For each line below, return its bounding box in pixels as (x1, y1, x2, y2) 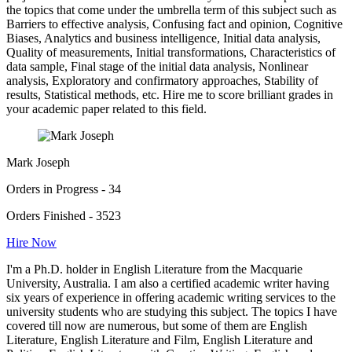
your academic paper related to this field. (6, 102, 207, 116)
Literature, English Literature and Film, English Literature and (6, 333, 313, 347)
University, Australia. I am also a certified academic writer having (6, 277, 329, 291)
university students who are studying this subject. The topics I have (6, 305, 337, 319)
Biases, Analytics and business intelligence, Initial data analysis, (6, 31, 321, 46)
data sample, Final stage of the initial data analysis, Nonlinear (6, 60, 308, 74)
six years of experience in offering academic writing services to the (6, 291, 335, 305)
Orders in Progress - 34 (6, 182, 121, 196)
